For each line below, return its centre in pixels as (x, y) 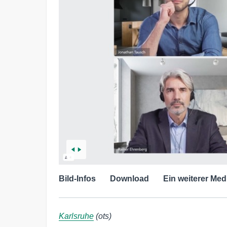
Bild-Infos (77, 179)
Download (129, 179)
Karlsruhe (76, 216)
